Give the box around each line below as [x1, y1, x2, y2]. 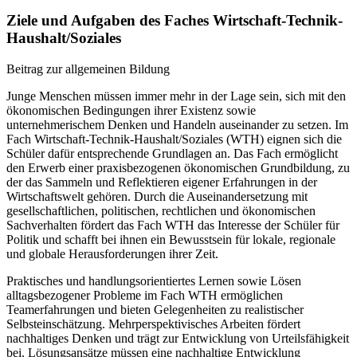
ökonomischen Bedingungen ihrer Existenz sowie [6, 103, 256, 117]
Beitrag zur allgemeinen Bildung [6, 61, 170, 76]
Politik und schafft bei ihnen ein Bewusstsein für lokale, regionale [6, 232, 335, 246]
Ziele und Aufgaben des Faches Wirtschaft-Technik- [6, 12, 343, 29]
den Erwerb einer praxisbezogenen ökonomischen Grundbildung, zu [6, 160, 350, 175]
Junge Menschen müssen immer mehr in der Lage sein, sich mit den [6, 88, 346, 103]
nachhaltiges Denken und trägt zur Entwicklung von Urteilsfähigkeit [6, 331, 349, 345]
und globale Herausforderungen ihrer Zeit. [6, 246, 218, 261]
